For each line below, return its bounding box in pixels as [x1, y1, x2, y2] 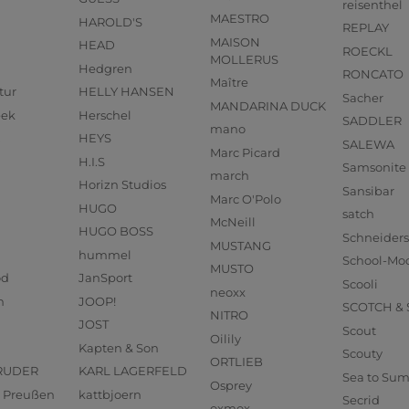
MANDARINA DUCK [210, 99, 327, 114]
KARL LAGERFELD [78, 363, 187, 379]
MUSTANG [210, 238, 272, 254]
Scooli [342, 276, 379, 291]
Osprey [210, 378, 253, 393]
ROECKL [342, 43, 393, 58]
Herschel [78, 107, 131, 122]
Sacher [342, 89, 384, 105]
